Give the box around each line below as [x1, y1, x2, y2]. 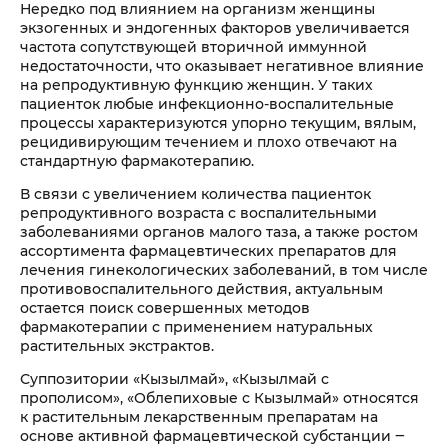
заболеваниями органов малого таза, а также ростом [20, 222, 418, 241]
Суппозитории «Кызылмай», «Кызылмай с [20, 369, 329, 388]
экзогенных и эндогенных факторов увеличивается [20, 18, 410, 37]
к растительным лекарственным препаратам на [20, 407, 378, 426]
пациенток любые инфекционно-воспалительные [20, 94, 394, 113]
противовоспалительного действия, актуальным [20, 279, 383, 298]
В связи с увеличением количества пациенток [20, 184, 371, 203]
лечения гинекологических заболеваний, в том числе [20, 260, 428, 279]
